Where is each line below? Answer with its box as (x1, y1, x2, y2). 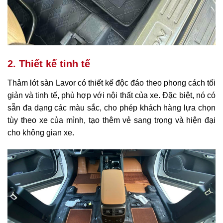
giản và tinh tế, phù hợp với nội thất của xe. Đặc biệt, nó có (7, 91, 216, 100)
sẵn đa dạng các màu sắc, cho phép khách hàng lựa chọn (7, 104, 216, 112)
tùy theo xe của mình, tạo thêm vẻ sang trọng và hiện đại (7, 116, 216, 125)
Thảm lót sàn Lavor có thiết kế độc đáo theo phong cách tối (7, 79, 216, 88)
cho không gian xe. (7, 128, 74, 137)
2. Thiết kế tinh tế (7, 58, 90, 70)
